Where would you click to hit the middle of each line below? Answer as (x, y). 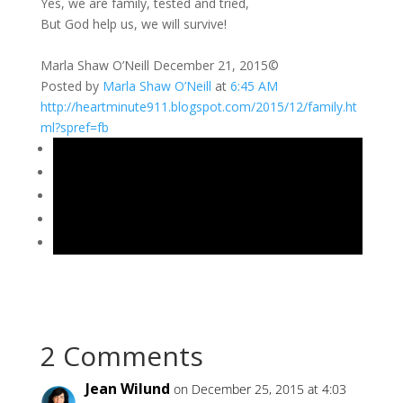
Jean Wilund (127, 389)
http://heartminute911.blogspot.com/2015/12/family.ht (198, 107)
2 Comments (121, 356)
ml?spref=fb (74, 127)
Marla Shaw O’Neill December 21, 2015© (159, 65)
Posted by (71, 86)
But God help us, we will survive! (133, 24)
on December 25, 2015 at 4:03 (260, 389)
